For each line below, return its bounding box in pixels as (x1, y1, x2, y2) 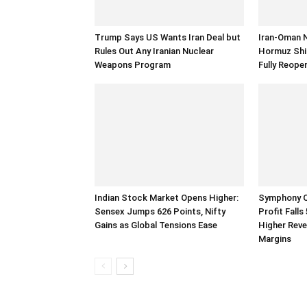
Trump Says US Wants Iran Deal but (95, 32, 241, 42)
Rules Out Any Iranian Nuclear (95, 46, 214, 56)
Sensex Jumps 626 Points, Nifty (95, 206, 225, 217)
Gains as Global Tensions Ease (95, 220, 217, 230)
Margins (258, 234, 291, 244)
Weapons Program (95, 60, 171, 70)
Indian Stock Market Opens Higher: (95, 193, 238, 203)
